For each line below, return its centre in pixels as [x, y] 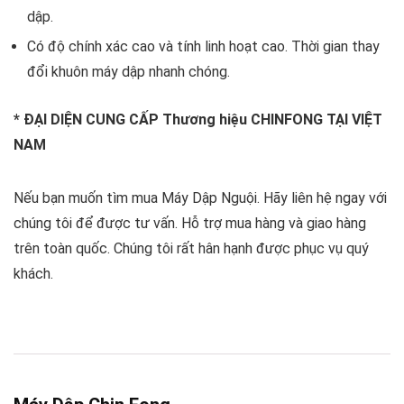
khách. [33, 273]
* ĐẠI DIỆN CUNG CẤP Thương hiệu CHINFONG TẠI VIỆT [198, 119]
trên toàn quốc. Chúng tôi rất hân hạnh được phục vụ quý [191, 248]
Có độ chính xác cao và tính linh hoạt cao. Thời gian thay [203, 46]
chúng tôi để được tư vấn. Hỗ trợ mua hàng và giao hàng [190, 223]
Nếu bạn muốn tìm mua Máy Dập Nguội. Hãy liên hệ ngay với [200, 197]
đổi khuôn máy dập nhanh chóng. [129, 71]
